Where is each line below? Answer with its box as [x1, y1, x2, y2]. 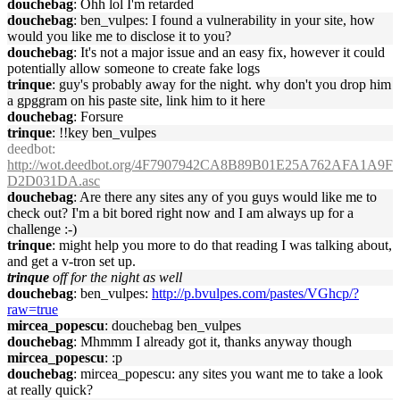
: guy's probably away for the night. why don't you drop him [52, 77, 391, 92]
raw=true [7, 302, 58, 317]
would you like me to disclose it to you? [7, 29, 231, 44]
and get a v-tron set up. [7, 254, 136, 269]
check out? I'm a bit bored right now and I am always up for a [7, 205, 354, 221]
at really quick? [7, 382, 93, 397]
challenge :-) [7, 221, 77, 237]
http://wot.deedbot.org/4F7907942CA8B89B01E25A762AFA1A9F [7, 157, 393, 172]
